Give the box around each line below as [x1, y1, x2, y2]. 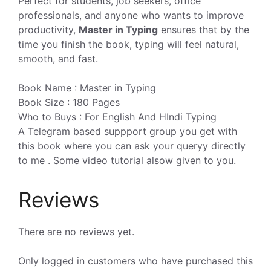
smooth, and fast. [18, 52, 98, 65]
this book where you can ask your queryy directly [18, 139, 246, 152]
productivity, [18, 23, 79, 36]
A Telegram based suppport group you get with [18, 125, 237, 137]
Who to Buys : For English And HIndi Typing [18, 110, 217, 123]
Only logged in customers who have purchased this [18, 254, 253, 267]
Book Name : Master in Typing [18, 81, 156, 94]
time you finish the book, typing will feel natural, [18, 38, 239, 50]
